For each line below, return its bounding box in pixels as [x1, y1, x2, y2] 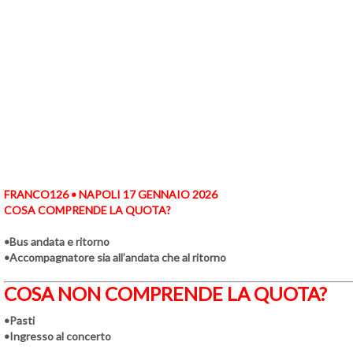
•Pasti [4, 313, 35, 327]
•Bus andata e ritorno [4, 234, 110, 248]
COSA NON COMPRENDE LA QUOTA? [4, 281, 327, 305]
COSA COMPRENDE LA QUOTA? [4, 203, 171, 217]
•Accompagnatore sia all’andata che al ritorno [4, 250, 226, 264]
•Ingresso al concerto [4, 329, 111, 343]
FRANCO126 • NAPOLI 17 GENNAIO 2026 [4, 187, 217, 201]
